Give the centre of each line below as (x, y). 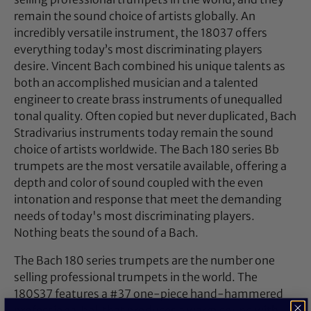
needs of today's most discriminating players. (134, 216)
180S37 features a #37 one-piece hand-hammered (149, 294)
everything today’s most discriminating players (138, 50)
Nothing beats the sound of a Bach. (106, 233)
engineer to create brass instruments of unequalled (148, 100)
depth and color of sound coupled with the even (138, 183)
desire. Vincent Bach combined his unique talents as (150, 66)
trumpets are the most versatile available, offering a (150, 166)
